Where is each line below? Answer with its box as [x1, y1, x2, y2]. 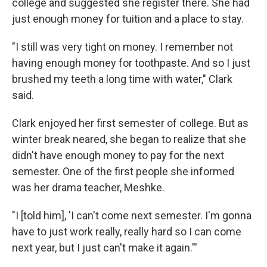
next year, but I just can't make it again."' [12, 241, 197, 254]
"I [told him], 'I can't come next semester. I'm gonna [12, 209, 252, 222]
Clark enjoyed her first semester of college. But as [12, 117, 249, 129]
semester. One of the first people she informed [12, 165, 234, 178]
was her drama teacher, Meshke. [12, 181, 164, 194]
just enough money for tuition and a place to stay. [12, 13, 244, 25]
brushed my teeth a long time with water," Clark [12, 73, 232, 85]
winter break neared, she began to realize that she [12, 133, 246, 145]
